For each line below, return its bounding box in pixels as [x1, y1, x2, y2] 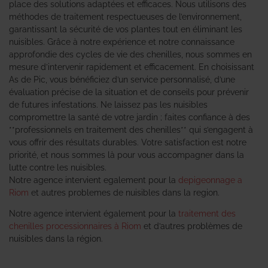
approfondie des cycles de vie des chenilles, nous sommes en [9, 49, 252, 59]
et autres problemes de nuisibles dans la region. [29, 187, 220, 197]
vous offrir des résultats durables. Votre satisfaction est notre [9, 137, 246, 147]
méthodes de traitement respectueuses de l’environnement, [9, 11, 242, 22]
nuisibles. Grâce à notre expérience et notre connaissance [9, 36, 234, 47]
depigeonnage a [178, 175, 242, 185]
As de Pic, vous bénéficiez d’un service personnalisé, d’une [9, 74, 235, 84]
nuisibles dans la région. [9, 234, 103, 244]
